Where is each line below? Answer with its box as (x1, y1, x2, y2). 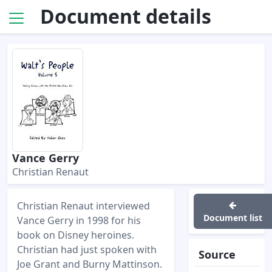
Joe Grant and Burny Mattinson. (17, 257, 162, 271)
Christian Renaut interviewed (17, 199, 150, 212)
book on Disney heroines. (17, 228, 134, 242)
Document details (40, 3, 211, 29)
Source (198, 247, 236, 262)
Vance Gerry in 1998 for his (17, 214, 141, 227)
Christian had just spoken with (17, 243, 157, 256)
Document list (203, 212, 262, 223)
